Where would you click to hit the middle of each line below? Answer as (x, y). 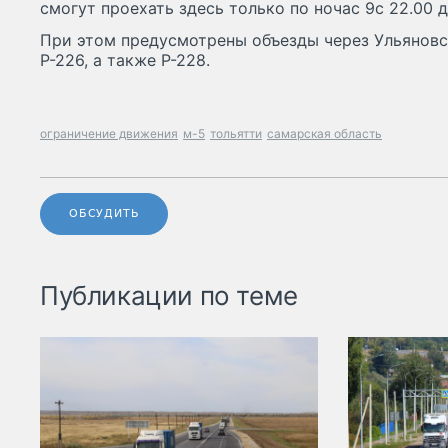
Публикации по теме (169, 296)
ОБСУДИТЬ (104, 214)
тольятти (236, 134)
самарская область (324, 134)
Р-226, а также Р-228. (125, 60)
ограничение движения (109, 134)
